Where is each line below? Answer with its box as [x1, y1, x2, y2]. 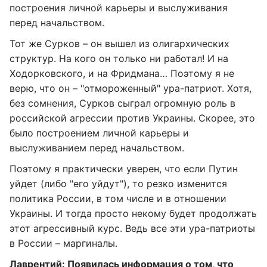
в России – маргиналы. [10, 237, 117, 249]
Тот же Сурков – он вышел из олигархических [10, 38, 229, 49]
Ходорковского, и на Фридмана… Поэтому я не [10, 67, 234, 79]
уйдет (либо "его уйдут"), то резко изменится [10, 178, 227, 190]
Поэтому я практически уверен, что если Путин [10, 163, 238, 175]
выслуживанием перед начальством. [10, 142, 184, 154]
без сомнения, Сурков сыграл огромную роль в [10, 97, 235, 109]
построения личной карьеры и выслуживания [10, 2, 228, 14]
